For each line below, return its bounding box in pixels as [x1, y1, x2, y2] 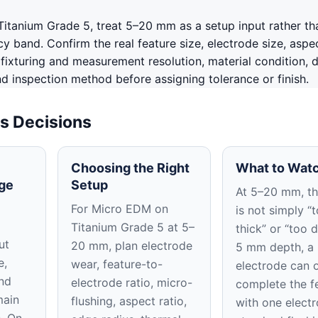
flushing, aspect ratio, [71, 293, 187, 308]
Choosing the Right [71, 160, 190, 175]
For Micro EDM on [71, 201, 169, 216]
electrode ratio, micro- [71, 275, 193, 290]
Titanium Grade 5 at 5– [71, 219, 195, 234]
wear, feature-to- [71, 256, 163, 271]
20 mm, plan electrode [71, 238, 193, 253]
